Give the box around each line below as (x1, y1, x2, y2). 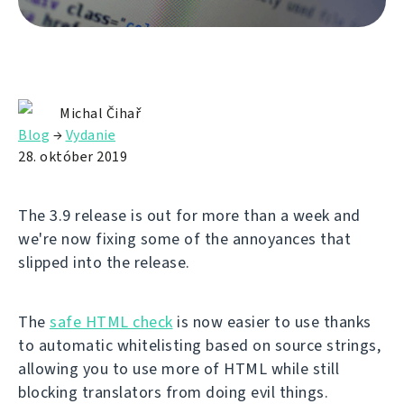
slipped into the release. (18, 252, 190, 274)
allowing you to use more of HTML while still (18, 358, 339, 381)
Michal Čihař (60, 104, 141, 124)
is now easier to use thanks (172, 311, 372, 334)
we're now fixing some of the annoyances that (18, 228, 351, 251)
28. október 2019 (18, 147, 127, 167)
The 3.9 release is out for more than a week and (18, 205, 361, 227)
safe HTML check (50, 311, 173, 334)
